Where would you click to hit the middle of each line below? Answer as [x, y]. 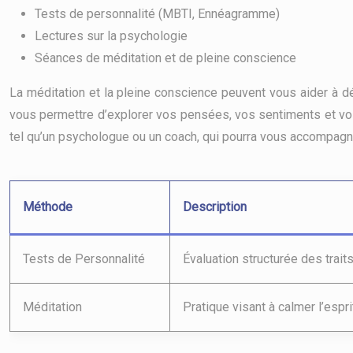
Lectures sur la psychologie [111, 36]
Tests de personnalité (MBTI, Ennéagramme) [157, 14]
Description [215, 207]
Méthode [48, 207]
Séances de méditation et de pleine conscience [165, 58]
